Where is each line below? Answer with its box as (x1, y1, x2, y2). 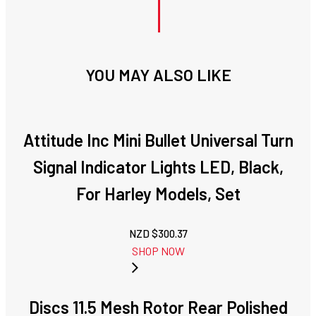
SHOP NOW (131, 244, 185, 258)
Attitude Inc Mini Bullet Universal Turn (23, 130, 293, 151)
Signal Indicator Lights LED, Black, (32, 157, 284, 178)
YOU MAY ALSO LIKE (85, 65, 231, 85)
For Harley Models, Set (75, 183, 241, 205)
